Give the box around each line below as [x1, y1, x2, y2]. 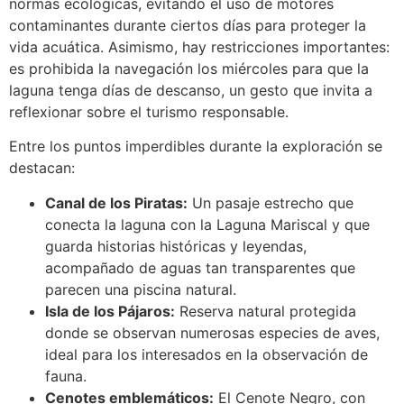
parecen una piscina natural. [45, 280, 236, 298]
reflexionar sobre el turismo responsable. [9, 102, 289, 121]
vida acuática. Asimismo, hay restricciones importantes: [9, 37, 390, 56]
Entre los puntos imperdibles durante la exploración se [9, 137, 382, 156]
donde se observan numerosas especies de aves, [45, 323, 380, 342]
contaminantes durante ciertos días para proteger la [9, 15, 366, 34]
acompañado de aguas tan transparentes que [45, 258, 355, 277]
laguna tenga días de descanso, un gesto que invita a [9, 80, 372, 99]
